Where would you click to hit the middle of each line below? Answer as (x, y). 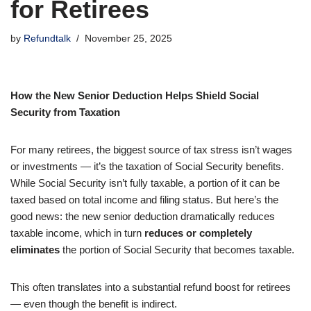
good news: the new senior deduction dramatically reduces (143, 216)
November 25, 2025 (128, 38)
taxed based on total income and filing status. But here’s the (144, 199)
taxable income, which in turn (77, 233)
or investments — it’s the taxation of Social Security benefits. (147, 166)
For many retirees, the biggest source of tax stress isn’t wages (151, 149)
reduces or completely (198, 233)
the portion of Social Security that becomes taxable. (177, 249)
